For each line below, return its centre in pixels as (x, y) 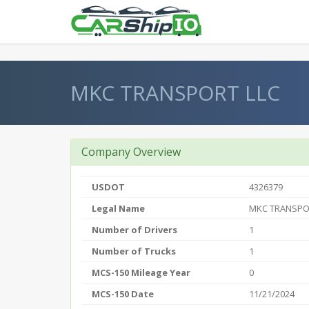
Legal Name (118, 208)
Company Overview (131, 152)
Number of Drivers (134, 230)
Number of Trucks (134, 251)
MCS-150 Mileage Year (141, 272)
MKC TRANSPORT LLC (175, 93)
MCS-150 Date (123, 294)
